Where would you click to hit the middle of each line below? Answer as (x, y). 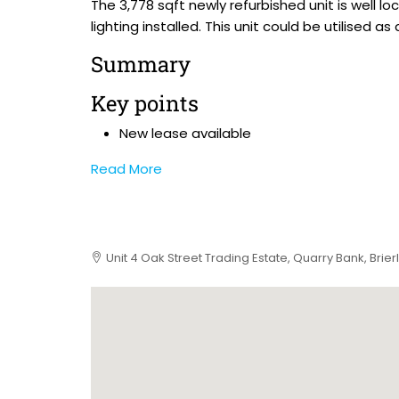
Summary (141, 64)
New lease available (185, 133)
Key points (145, 103)
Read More (126, 169)
